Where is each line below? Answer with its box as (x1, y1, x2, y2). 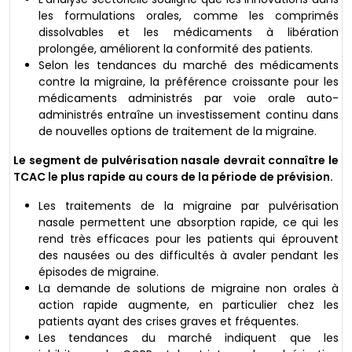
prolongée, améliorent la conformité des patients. (38, 40, 313, 57)
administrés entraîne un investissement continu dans (38, 106, 339, 123)
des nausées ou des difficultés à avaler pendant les (38, 247, 339, 263)
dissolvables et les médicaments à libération (38, 24, 339, 40)
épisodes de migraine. (38, 263, 159, 280)
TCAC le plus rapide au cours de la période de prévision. (13, 168, 333, 185)
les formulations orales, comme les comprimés (38, 7, 339, 24)
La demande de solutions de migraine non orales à (38, 280, 339, 296)
